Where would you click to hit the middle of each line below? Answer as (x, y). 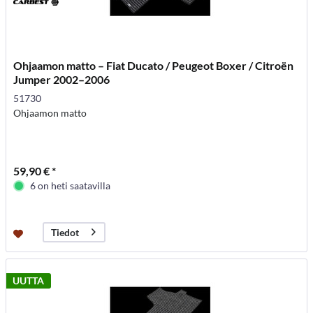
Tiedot (65, 232)
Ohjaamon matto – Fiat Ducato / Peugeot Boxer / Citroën (154, 65)
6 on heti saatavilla (71, 185)
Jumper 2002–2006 (62, 79)
